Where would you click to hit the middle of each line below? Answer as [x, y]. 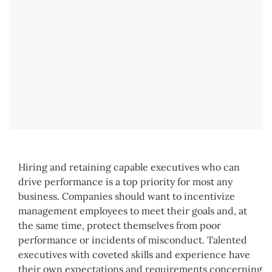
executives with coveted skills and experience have [134, 254]
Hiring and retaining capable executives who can [129, 167]
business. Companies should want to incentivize [127, 196]
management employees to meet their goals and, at [133, 210]
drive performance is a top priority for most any [125, 181]
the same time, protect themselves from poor [120, 225]
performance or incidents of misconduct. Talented [133, 240]
